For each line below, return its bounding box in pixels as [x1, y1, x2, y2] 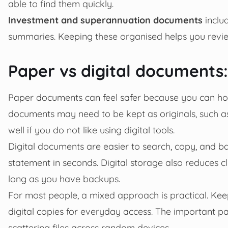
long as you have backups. [8, 173, 120, 185]
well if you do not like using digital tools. [8, 124, 175, 136]
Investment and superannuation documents [8, 14, 203, 26]
